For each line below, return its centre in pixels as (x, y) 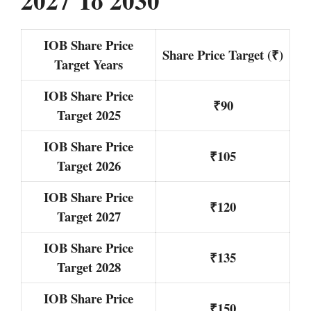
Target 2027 (89, 216)
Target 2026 (89, 165)
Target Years (89, 64)
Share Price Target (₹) (223, 54)
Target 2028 (89, 267)
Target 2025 (89, 115)
